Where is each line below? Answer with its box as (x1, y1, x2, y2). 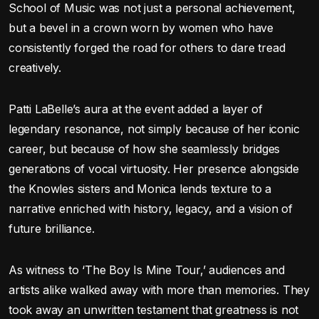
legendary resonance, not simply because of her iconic (9, 121, 300, 136)
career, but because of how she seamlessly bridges (9, 141, 281, 156)
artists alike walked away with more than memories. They (9, 282, 310, 297)
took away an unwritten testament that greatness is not (9, 302, 299, 317)
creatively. (9, 60, 61, 75)
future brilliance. (9, 221, 95, 236)
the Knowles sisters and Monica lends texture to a (9, 181, 272, 196)
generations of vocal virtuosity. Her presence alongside (9, 161, 299, 176)
